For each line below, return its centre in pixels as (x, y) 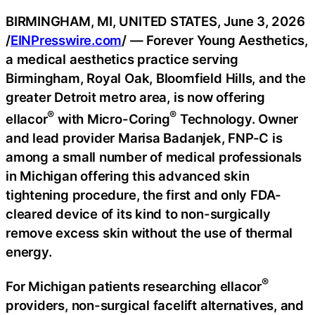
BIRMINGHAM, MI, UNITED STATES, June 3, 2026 (155, 21)
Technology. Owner (238, 118)
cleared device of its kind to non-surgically (138, 213)
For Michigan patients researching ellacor (134, 287)
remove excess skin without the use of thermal (149, 232)
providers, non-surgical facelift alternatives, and (155, 306)
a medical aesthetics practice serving (122, 59)
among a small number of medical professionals (154, 156)
